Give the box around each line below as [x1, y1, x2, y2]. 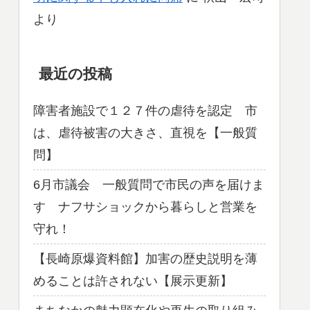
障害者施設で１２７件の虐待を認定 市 [33, 104, 257, 118]
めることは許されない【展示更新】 [33, 274, 232, 289]
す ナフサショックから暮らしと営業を [33, 200, 257, 215]
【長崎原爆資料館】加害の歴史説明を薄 [33, 252, 257, 266]
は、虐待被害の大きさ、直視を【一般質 [33, 126, 257, 140]
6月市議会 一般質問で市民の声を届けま [33, 178, 264, 192]
